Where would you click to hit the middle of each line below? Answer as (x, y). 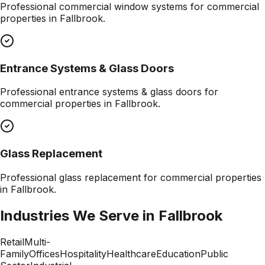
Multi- (37, 242)
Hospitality (83, 253)
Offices (44, 253)
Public (214, 253)
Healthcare (131, 253)
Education (178, 253)
